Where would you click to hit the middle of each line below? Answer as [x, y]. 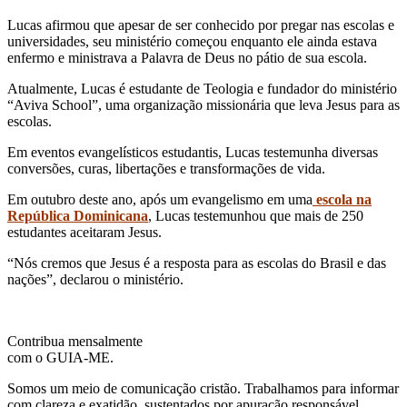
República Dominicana [78, 215]
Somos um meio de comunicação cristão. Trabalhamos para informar [203, 388]
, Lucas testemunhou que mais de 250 [256, 215]
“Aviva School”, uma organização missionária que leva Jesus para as [203, 104]
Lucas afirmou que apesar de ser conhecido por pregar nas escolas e [201, 25]
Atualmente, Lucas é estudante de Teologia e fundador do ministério [202, 88]
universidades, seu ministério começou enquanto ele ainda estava [192, 41]
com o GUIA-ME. [60, 357]
